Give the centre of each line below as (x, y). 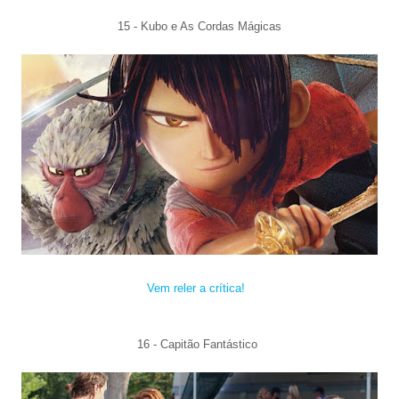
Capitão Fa (189, 344)
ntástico (239, 344)
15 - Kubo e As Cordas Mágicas (199, 26)
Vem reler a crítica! (197, 288)
